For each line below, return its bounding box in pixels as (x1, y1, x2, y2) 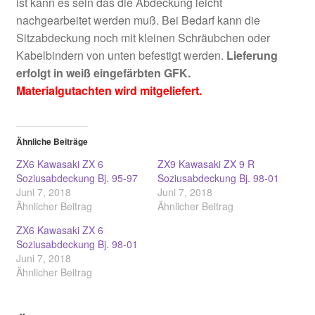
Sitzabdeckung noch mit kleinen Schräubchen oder (15, 29, 270, 46)
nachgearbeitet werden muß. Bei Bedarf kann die (15, 11, 260, 28)
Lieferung (226, 46, 278, 63)
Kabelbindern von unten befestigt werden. (15, 46, 226, 63)
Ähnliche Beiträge (15, 135, 88, 148)
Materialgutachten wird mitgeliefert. (15, 82, 202, 98)
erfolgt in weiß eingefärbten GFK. (15, 64, 191, 81)
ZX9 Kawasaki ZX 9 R (157, 157, 255, 172)
